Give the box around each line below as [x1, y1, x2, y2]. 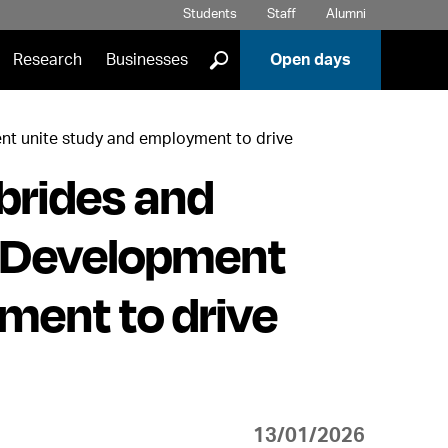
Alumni [325, 8, 366, 21]
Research [12, 52, 82, 68]
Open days [269, 52, 351, 68]
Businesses [105, 52, 188, 68]
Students [182, 8, 237, 21]
